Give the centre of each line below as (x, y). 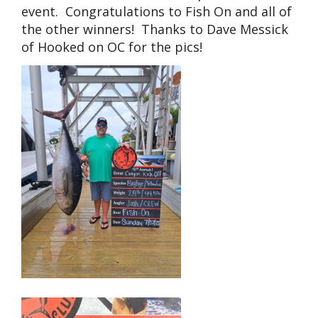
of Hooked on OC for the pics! (112, 47)
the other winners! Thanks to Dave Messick (155, 29)
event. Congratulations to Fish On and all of (157, 12)
